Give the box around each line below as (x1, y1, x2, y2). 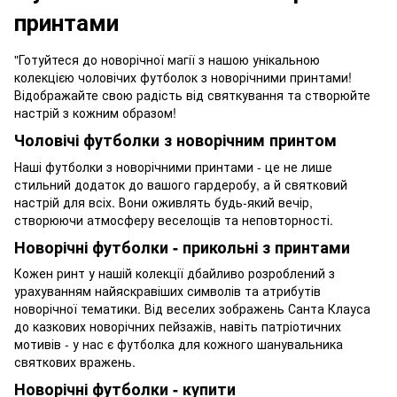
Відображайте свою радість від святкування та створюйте (14, 86, 370, 104)
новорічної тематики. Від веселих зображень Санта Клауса (14, 300, 370, 318)
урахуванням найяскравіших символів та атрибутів (14, 282, 321, 300)
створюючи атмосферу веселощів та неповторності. (14, 210, 333, 229)
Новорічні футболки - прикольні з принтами (14, 235, 350, 259)
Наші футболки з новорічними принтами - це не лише (14, 157, 332, 175)
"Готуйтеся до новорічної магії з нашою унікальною (14, 51, 320, 68)
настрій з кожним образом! (14, 104, 176, 121)
